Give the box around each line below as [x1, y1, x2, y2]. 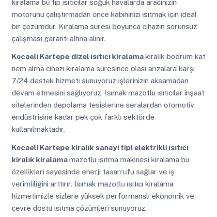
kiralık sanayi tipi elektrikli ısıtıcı [71, 143, 188, 152]
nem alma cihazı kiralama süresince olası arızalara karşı [11, 64, 195, 73]
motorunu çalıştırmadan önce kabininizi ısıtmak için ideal [11, 10, 197, 18]
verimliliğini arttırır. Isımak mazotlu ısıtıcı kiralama [11, 180, 173, 188]
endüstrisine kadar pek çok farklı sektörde [11, 113, 155, 122]
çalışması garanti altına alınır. [11, 34, 106, 43]
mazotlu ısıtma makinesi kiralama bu [69, 155, 189, 164]
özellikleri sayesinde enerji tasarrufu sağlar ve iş [11, 168, 174, 176]
